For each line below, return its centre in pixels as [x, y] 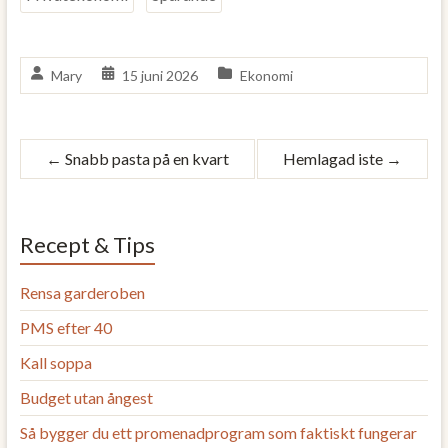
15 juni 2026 [159, 75]
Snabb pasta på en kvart [145, 158]
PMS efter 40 [65, 327]
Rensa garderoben [82, 292]
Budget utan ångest [86, 397]
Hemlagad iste [335, 158]
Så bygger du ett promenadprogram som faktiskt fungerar [218, 432]
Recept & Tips [87, 244]
